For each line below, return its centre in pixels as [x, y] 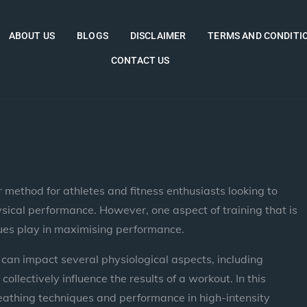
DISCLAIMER [158, 35]
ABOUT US [32, 35]
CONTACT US [140, 60]
